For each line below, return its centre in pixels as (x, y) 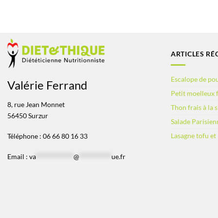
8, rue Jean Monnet (36, 105)
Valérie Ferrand (47, 85)
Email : (18, 156)
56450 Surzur (28, 116)
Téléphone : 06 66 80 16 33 (47, 136)
